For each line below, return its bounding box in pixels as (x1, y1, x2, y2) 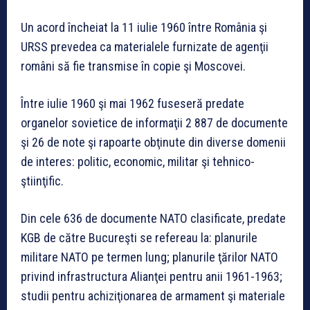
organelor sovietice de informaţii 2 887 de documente (21, 115, 288, 130)
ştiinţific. (21, 173, 64, 188)
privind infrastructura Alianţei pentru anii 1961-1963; (21, 268, 282, 284)
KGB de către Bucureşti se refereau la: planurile (21, 230, 257, 245)
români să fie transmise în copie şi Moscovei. (21, 58, 246, 73)
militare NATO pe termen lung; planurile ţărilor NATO (21, 249, 278, 264)
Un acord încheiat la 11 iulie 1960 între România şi (21, 19, 267, 35)
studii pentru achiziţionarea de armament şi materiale (21, 288, 285, 303)
